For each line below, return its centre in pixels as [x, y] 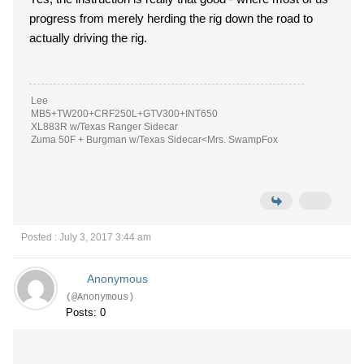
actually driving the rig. [88, 38]
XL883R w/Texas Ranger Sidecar [104, 127]
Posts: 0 [86, 312]
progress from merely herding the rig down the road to [171, 18]
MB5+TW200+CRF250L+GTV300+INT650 [124, 114]
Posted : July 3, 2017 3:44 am [86, 237]
